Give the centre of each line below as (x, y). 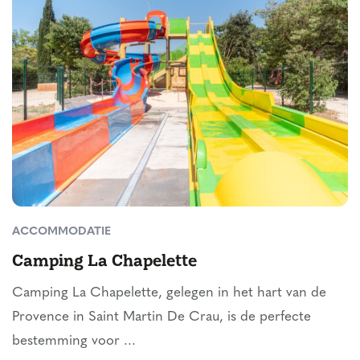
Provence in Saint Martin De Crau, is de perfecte (162, 317)
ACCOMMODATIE (61, 232)
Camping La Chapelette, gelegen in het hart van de (169, 293)
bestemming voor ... (74, 342)
